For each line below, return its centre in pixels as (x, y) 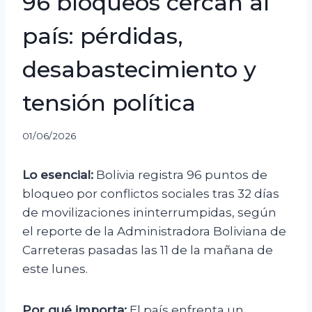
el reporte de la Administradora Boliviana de (154, 232)
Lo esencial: (58, 175)
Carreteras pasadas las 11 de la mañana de (148, 250)
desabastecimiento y (139, 69)
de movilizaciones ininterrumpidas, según (149, 213)
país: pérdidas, (103, 36)
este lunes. (55, 269)
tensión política (109, 102)
